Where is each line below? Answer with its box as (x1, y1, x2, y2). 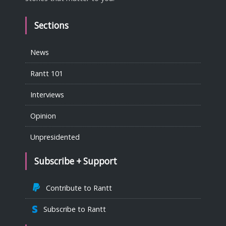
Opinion (30, 110, 56, 121)
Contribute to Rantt (42, 183, 112, 193)
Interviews (30, 89, 64, 99)
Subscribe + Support (34, 155, 117, 167)
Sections (34, 19, 69, 31)
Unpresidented (30, 132, 80, 142)
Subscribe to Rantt (39, 204, 106, 214)
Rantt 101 (30, 68, 63, 78)
